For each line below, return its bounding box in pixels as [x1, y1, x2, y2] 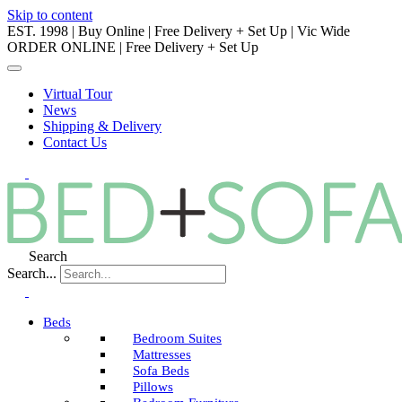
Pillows [133, 380, 173, 394]
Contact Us [43, 135, 107, 150]
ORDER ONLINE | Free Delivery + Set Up [7, 39, 258, 55]
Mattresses [133, 347, 191, 362]
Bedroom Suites [133, 331, 222, 345]
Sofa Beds [133, 363, 189, 378]
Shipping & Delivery [43, 118, 162, 134]
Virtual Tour [43, 86, 112, 101]
